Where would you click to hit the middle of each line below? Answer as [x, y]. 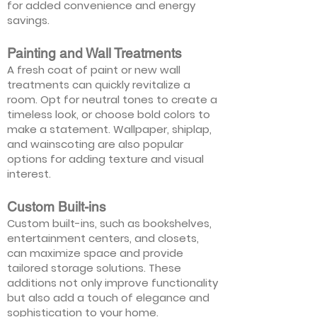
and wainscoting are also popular [95, 144]
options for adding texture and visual [105, 159]
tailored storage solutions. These [94, 268]
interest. [29, 174]
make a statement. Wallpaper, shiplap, [109, 129]
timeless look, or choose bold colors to [109, 114]
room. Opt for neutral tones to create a [112, 99]
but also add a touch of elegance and [108, 298]
